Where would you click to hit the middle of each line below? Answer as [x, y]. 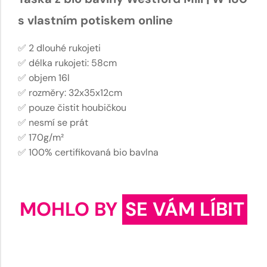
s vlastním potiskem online [95, 20]
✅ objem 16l [44, 77]
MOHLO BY [71, 209]
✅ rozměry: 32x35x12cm [70, 92]
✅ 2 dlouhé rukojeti [59, 48]
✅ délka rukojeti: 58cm [67, 63]
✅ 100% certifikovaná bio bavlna [88, 152]
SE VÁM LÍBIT [185, 209]
